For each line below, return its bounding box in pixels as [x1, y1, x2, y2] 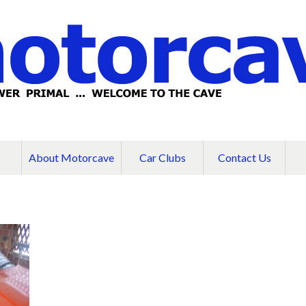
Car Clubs [139, 151, 186, 164]
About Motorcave [29, 151, 114, 164]
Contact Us [217, 151, 271, 164]
